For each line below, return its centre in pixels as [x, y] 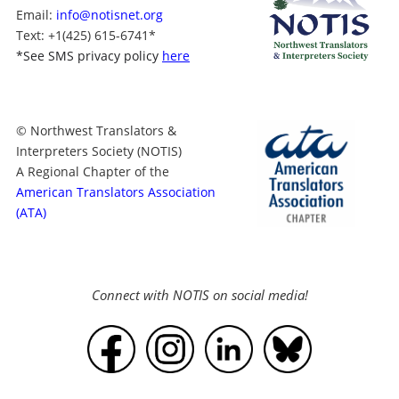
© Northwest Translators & [96, 131]
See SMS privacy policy [91, 56]
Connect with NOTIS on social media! [199, 295]
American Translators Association [116, 192]
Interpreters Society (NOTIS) [99, 151]
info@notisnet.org [110, 15]
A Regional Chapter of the [93, 172]
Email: [34, 15]
